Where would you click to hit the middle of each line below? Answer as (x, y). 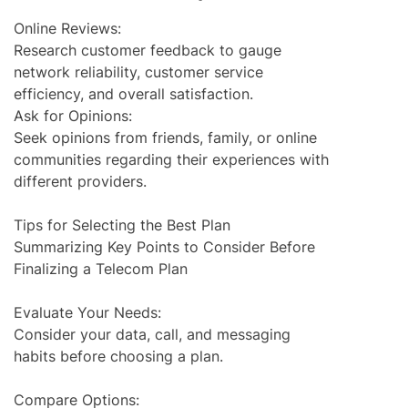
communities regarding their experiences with (171, 160)
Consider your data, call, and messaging (152, 335)
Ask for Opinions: (73, 116)
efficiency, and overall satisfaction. (133, 94)
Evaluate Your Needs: (87, 313)
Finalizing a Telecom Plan (101, 269)
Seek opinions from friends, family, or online (165, 138)
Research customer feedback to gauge (148, 51)
